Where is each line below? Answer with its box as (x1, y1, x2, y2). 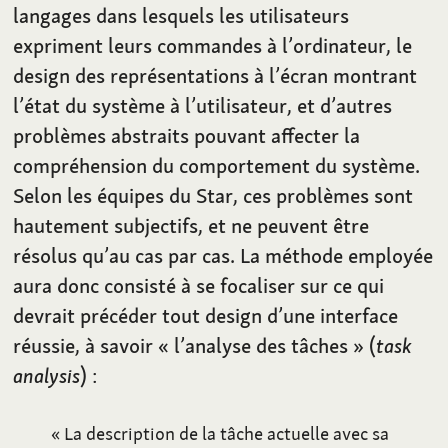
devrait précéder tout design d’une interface (13, 302, 399, 330)
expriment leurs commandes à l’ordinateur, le (13, 32, 413, 60)
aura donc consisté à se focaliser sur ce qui (13, 272, 385, 300)
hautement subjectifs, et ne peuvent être (13, 212, 370, 240)
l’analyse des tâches (174, 332, 349, 360)
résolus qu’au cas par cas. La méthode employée (13, 242, 434, 270)
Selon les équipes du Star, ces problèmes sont (13, 182, 414, 210)
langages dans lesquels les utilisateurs (13, 2, 350, 30)
